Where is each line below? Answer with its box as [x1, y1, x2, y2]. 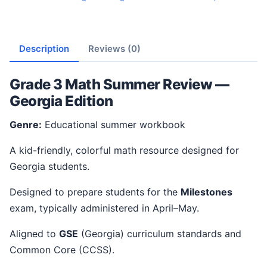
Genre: [17, 118, 42, 131]
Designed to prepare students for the [17, 185, 181, 198]
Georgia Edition [10, 92, 113, 110]
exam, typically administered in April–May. [10, 201, 199, 214]
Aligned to [16, 227, 59, 240]
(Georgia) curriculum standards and [78, 227, 241, 240]
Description [19, 42, 69, 54]
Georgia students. [10, 160, 89, 172]
